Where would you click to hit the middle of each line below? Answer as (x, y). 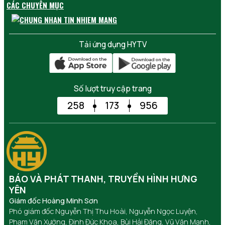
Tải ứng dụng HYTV (113, 45)
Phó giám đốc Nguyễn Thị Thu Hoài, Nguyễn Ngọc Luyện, (103, 211)
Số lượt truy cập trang (113, 89)
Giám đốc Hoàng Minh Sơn (53, 201)
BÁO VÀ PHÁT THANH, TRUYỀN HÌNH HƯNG (103, 179)
